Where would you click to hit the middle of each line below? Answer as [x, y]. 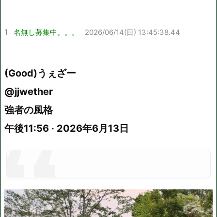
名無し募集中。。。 [46, 32]
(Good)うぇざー [40, 73]
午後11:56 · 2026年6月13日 [67, 128]
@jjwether [29, 91]
